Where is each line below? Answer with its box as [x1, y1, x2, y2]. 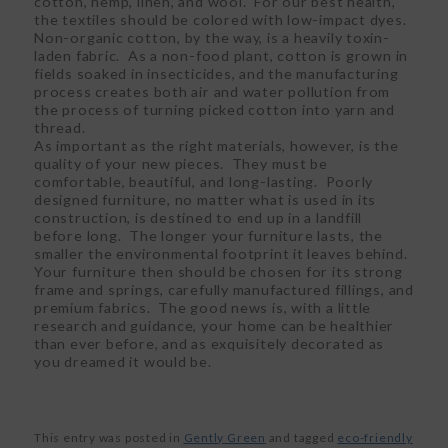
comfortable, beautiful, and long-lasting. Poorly [34, 172, 374, 190]
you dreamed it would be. [34, 352, 212, 370]
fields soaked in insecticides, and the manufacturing [34, 64, 399, 82]
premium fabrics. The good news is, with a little [34, 298, 372, 316]
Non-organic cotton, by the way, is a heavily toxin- [34, 28, 390, 46]
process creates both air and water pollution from [34, 82, 391, 100]
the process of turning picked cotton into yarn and [34, 100, 396, 118]
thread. [34, 118, 86, 136]
